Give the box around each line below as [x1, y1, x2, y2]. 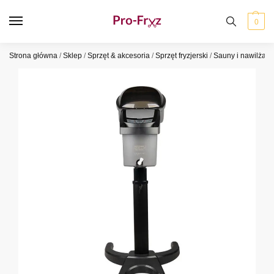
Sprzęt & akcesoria [87, 51, 150, 60]
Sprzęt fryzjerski [155, 51, 208, 60]
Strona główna [9, 51, 57, 60]
